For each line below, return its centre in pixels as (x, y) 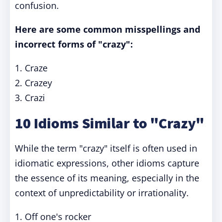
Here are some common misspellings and (108, 29)
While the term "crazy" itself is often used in (106, 148)
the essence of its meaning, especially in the (107, 178)
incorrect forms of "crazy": (74, 44)
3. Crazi (30, 98)
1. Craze (31, 68)
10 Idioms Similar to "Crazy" (110, 123)
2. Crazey (33, 83)
